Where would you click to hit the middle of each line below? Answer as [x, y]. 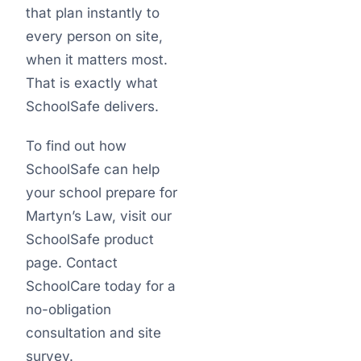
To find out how [76, 146]
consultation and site [93, 333]
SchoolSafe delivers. [92, 106]
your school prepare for [102, 193]
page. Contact [72, 263]
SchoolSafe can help [93, 169]
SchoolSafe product [90, 239]
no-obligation [68, 309]
